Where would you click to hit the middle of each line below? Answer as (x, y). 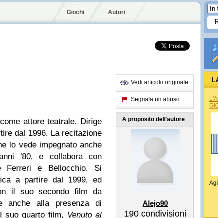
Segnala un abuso (155, 99)
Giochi (75, 12)
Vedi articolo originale (160, 82)
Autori (117, 12)
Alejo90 (155, 203)
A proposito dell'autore (154, 119)
